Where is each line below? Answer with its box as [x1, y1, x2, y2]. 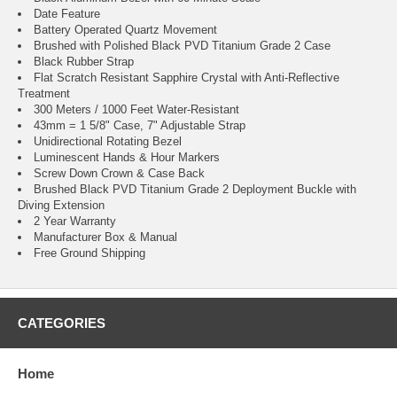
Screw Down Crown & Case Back [34, 167, 205, 181]
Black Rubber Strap [34, 55, 134, 69]
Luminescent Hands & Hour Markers [34, 151, 220, 165]
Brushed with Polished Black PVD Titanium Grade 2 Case [34, 39, 331, 53]
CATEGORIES [18, 315, 105, 331]
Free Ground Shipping [34, 246, 145, 261]
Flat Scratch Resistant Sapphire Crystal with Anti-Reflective [34, 71, 339, 85]
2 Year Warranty [34, 214, 116, 229]
